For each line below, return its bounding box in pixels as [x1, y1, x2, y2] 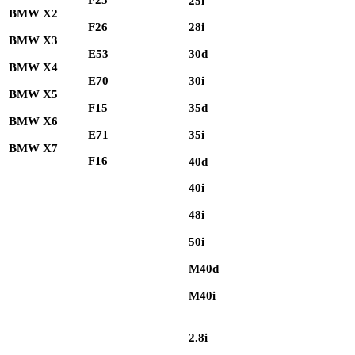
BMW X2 [9, 7, 58, 21]
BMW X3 [9, 34, 58, 48]
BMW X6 [9, 114, 58, 128]
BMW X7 [9, 141, 58, 155]
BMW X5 [9, 87, 58, 101]
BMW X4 [9, 61, 58, 74]
